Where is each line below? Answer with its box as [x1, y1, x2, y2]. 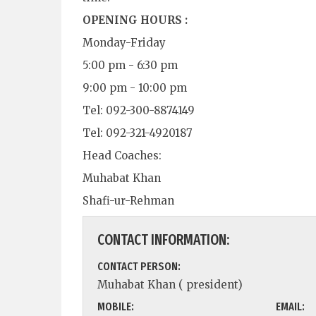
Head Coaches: [83, 148, 162, 162]
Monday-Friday [83, 35, 166, 49]
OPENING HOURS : [83, 13, 188, 27]
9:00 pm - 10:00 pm [83, 80, 187, 95]
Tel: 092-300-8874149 [83, 103, 195, 117]
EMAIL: [275, 299, 305, 313]
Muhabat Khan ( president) [97, 277, 243, 291]
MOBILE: [97, 299, 134, 313]
